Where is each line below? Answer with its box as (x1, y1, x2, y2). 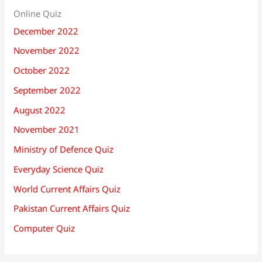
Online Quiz (13, 7, 62, 19)
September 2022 (13, 84, 81, 96)
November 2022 (13, 44, 80, 57)
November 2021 (13, 123, 80, 136)
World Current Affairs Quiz (13, 182, 121, 195)
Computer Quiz (13, 222, 75, 235)
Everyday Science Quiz (13, 163, 104, 175)
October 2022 (13, 64, 70, 77)
